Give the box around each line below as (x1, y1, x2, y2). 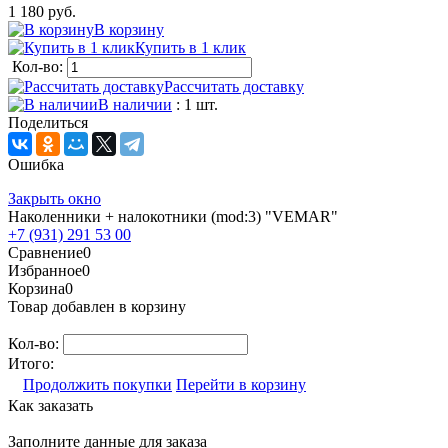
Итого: (8, 354, 54, 372)
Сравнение (8, 243, 83, 261)
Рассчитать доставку (164, 77, 304, 95)
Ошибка (8, 155, 64, 173)
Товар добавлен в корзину (8, 297, 186, 315)
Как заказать (8, 396, 93, 414)
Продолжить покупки (23, 375, 172, 393)
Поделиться (8, 113, 88, 131)
